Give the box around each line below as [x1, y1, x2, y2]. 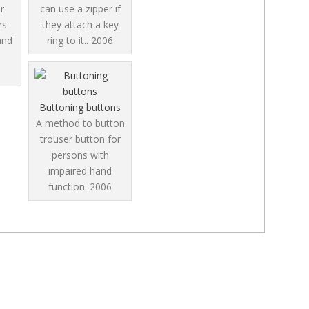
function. [48, 180, 90, 194]
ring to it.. [47, 34, 91, 48]
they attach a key [41, 18, 119, 32]
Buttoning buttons [39, 101, 121, 114]
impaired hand [48, 164, 112, 178]
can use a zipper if [39, 2, 121, 16]
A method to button [35, 117, 125, 130]
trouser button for [39, 132, 121, 146]
